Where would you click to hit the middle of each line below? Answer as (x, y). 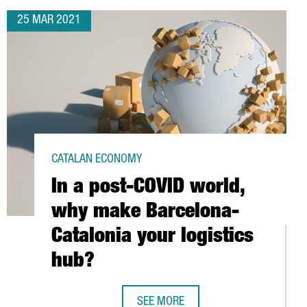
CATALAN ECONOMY (97, 160)
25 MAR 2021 (49, 21)
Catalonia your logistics (152, 238)
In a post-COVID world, (148, 188)
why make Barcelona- (145, 213)
